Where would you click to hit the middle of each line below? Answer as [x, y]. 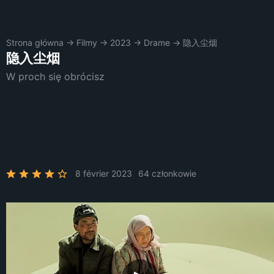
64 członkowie [167, 173]
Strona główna [35, 43]
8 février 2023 [104, 173]
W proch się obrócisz [55, 76]
